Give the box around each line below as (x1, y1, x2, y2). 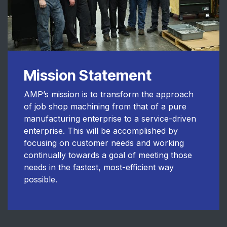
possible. (24, 174, 57, 184)
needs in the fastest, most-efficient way (24, 162, 174, 172)
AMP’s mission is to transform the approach (24, 89, 194, 99)
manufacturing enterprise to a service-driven (24, 113, 196, 124)
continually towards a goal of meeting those (24, 149, 192, 160)
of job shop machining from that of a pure (24, 101, 186, 111)
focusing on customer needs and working (24, 137, 184, 148)
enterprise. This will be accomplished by (24, 125, 178, 136)
